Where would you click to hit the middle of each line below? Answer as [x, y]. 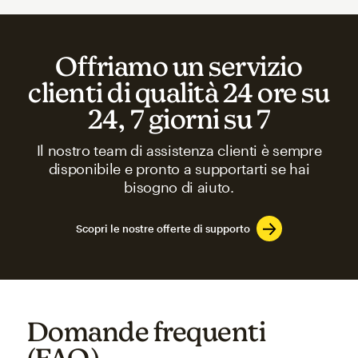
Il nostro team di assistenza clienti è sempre [179, 151]
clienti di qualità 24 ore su [179, 93]
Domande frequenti [146, 332]
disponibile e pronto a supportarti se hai [179, 169]
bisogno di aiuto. [179, 187]
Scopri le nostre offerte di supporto [163, 229]
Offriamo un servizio [179, 66]
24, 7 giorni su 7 [179, 119]
